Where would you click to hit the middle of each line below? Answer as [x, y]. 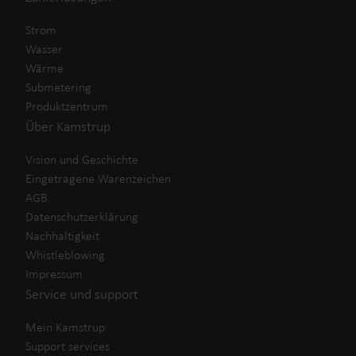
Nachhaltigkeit [62, 236]
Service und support [82, 294]
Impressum [54, 274]
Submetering [58, 87]
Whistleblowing [65, 255]
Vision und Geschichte [82, 159]
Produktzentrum [67, 106]
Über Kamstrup [68, 126]
